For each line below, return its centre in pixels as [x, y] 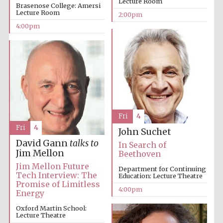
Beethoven [139, 154]
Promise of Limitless [58, 184]
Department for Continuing [162, 169]
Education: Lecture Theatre [160, 176]
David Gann [43, 144]
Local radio [188, 69]
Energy [30, 193]
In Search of [142, 145]
